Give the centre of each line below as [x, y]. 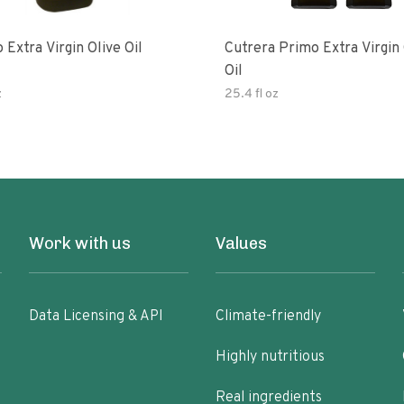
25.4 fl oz [252, 94]
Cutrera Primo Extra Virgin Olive [252, 49]
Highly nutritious [270, 357]
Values [241, 243]
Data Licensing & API [96, 317]
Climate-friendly [268, 317]
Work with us [80, 243]
